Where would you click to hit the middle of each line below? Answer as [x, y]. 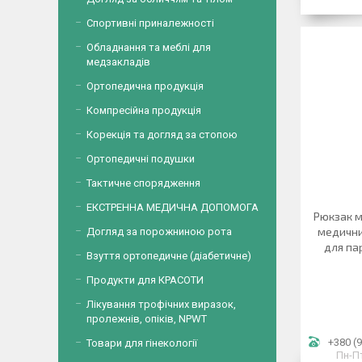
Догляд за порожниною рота [159, 232]
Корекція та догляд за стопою [162, 135]
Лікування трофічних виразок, [161, 304]
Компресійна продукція [144, 110]
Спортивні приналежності [150, 23]
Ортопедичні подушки [141, 159]
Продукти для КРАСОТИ [145, 280]
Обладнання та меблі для [149, 47]
